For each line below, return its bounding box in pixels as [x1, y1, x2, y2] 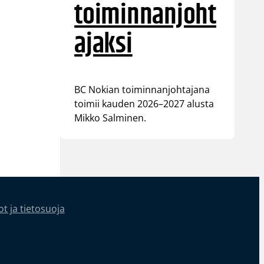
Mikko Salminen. [74, 111, 147, 124]
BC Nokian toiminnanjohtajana [74, 82, 210, 96]
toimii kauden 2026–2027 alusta [74, 97, 214, 110]
